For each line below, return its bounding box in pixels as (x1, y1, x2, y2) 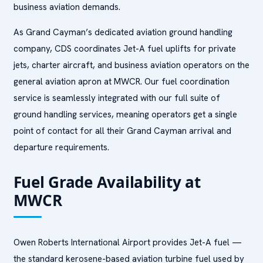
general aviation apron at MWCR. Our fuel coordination (13, 76, 230, 87)
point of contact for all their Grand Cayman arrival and (13, 125, 231, 137)
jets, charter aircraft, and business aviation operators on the (13, 59, 249, 71)
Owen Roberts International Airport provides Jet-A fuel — (13, 237, 242, 248)
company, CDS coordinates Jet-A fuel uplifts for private (13, 43, 236, 55)
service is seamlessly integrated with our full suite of (13, 92, 220, 104)
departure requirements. (13, 141, 109, 153)
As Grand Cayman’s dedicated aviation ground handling (13, 26, 232, 38)
